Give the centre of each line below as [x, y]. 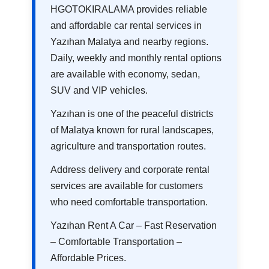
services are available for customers [127, 186]
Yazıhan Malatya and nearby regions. [130, 42]
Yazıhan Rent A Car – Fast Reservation [134, 226]
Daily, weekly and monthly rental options [136, 58]
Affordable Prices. [89, 258]
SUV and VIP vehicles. [99, 91]
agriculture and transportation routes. [128, 147]
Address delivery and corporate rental [130, 170]
